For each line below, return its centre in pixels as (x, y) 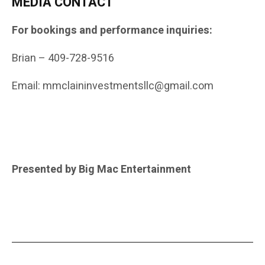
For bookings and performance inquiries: (112, 31)
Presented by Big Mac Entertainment (101, 170)
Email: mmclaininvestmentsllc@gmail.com (113, 86)
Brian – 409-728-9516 (63, 59)
